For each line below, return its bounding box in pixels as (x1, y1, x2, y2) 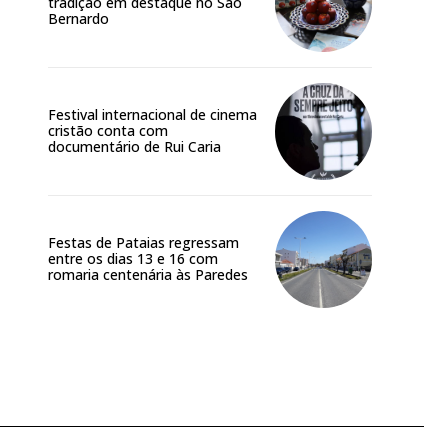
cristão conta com (48, 121, 168, 141)
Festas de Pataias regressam (48, 233, 239, 253)
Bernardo (48, 8, 109, 28)
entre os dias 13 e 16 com (48, 249, 218, 269)
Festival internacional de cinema (48, 105, 257, 125)
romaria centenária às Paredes (48, 265, 248, 285)
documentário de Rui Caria (48, 137, 221, 157)
